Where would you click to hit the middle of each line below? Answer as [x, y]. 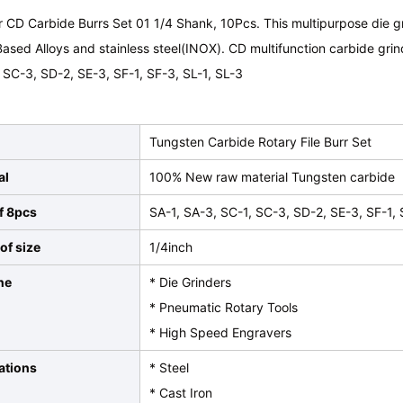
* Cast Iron [181, 393]
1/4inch [171, 247]
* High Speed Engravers [221, 332]
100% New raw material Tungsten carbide [273, 177]
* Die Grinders [191, 282]
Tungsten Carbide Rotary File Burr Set [261, 142]
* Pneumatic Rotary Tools [224, 307]
